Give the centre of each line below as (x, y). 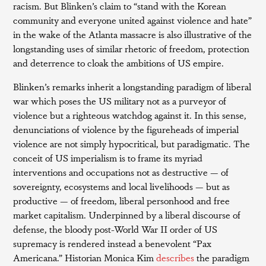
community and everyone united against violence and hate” (133, 20)
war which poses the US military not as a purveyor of (120, 100)
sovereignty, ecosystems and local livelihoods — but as (122, 186)
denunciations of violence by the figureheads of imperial (126, 129)
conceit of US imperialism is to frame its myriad (108, 157)
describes (174, 257)
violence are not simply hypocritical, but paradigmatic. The (132, 143)
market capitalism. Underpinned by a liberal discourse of (127, 214)
